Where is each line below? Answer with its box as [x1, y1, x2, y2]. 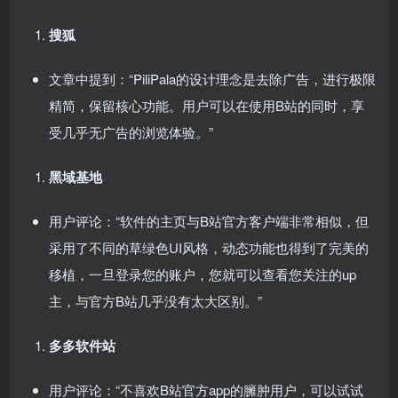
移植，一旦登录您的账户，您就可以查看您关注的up [49, 265, 356, 283]
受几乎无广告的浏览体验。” [49, 123, 213, 141]
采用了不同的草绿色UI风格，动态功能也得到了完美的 [49, 238, 369, 257]
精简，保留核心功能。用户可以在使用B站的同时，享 [49, 96, 364, 115]
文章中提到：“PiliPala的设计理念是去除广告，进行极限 [49, 69, 376, 88]
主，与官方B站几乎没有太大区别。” [49, 291, 262, 310]
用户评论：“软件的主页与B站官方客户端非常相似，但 [49, 211, 369, 230]
